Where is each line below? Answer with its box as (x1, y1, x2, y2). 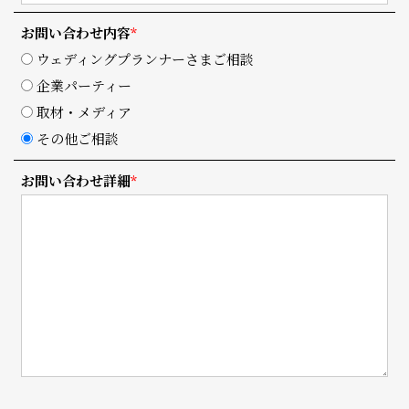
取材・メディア (37, 102, 131, 121)
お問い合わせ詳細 (21, 171, 131, 190)
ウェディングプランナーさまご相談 (37, 49, 254, 68)
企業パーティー (37, 76, 131, 95)
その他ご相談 (37, 129, 119, 148)
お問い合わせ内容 (21, 23, 131, 42)
